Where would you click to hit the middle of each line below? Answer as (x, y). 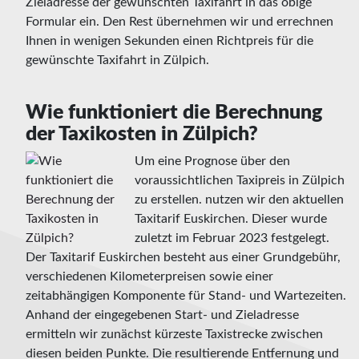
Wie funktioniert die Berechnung (174, 113)
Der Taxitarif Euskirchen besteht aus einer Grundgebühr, (183, 258)
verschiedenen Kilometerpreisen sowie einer (149, 277)
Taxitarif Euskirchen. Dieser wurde (231, 219)
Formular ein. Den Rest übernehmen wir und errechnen (179, 22)
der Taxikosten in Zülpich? (142, 135)
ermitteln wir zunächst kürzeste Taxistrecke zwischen (174, 335)
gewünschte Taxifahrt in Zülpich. (117, 61)
